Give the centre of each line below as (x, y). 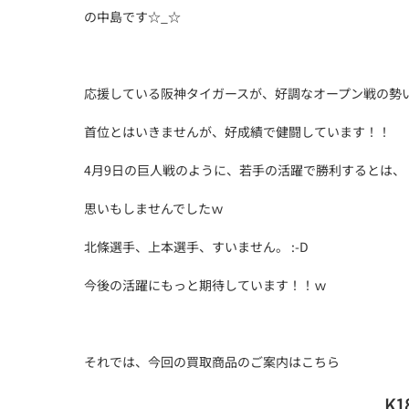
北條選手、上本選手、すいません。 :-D (198, 246)
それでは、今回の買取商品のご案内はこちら (212, 362)
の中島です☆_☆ (132, 16)
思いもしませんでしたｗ (154, 208)
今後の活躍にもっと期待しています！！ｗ (205, 285)
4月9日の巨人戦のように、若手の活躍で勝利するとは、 (245, 170)
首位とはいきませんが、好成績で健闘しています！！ (237, 131)
